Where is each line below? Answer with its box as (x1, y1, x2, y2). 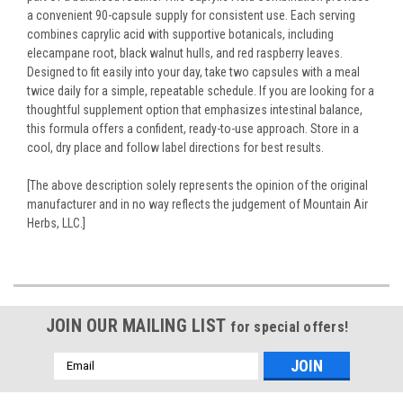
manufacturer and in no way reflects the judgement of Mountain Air (27, 196, 368, 211)
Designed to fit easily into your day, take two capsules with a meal (27, 64, 360, 79)
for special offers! (230, 318, 349, 336)
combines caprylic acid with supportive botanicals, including (27, 26, 334, 41)
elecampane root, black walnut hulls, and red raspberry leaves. (27, 45, 343, 60)
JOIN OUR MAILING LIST (45, 314, 231, 336)
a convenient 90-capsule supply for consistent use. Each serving (27, 7, 355, 22)
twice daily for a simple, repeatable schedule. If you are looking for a (27, 83, 374, 98)
